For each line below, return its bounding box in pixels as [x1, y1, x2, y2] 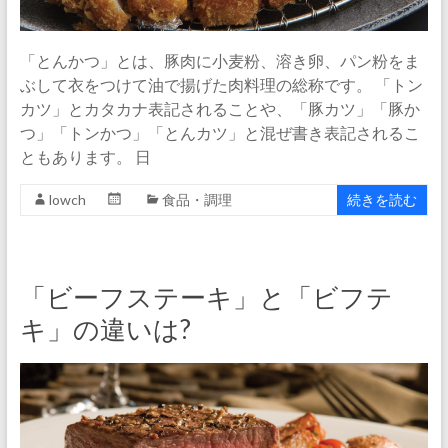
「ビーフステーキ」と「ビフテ [19, 280, 393, 313]
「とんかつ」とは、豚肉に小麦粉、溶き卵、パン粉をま [19, 50, 420, 70]
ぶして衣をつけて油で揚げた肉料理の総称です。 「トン [19, 74, 423, 94]
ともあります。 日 [19, 146, 151, 166]
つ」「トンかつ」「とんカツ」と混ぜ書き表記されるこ [19, 122, 420, 142]
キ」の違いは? [19, 312, 191, 345]
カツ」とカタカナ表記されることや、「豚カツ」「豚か [19, 98, 420, 118]
